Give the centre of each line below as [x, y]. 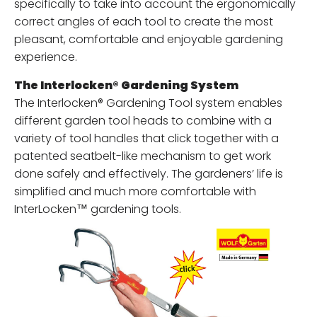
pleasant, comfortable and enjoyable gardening [149, 39]
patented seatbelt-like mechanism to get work [143, 156]
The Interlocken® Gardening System [126, 85]
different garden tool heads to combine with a [143, 121]
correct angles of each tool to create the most [144, 22]
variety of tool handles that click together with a [146, 138]
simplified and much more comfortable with [135, 191]
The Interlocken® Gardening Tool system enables [148, 103]
